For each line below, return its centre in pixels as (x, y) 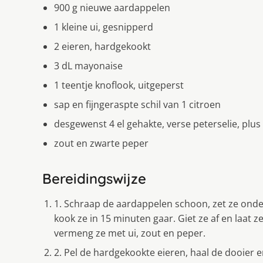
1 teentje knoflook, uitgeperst (119, 85)
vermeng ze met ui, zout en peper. (130, 233)
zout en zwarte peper (101, 143)
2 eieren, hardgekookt (102, 46)
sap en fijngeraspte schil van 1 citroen (137, 104)
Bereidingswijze (94, 178)
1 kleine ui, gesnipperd (104, 27)
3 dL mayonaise (88, 65)
